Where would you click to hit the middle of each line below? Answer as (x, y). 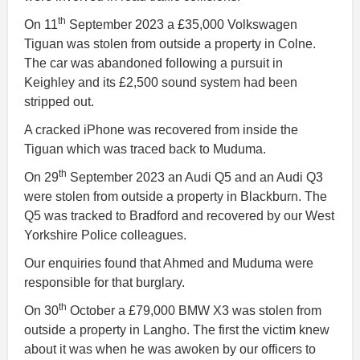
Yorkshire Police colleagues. (105, 235)
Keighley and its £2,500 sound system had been (161, 82)
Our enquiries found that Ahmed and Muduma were (169, 263)
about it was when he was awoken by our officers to (170, 349)
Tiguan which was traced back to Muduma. (145, 149)
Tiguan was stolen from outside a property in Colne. (170, 43)
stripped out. (59, 101)
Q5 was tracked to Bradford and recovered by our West (179, 215)
